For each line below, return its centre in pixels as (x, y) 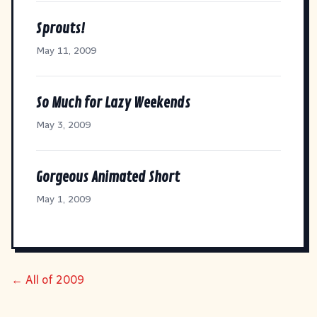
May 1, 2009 (63, 199)
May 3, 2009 (63, 125)
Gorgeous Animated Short (108, 177)
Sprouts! (60, 28)
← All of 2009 (48, 279)
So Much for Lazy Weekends (113, 103)
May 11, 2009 (66, 50)
